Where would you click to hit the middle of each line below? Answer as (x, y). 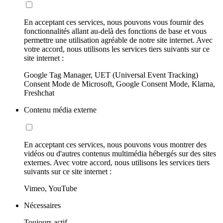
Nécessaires (42, 206)
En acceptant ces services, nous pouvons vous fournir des (114, 22)
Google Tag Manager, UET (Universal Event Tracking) (111, 75)
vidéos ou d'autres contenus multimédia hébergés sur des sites (120, 154)
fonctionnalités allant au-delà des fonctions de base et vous (115, 31)
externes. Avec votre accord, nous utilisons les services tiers (117, 163)
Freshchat (39, 93)
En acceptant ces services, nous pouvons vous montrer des (115, 145)
